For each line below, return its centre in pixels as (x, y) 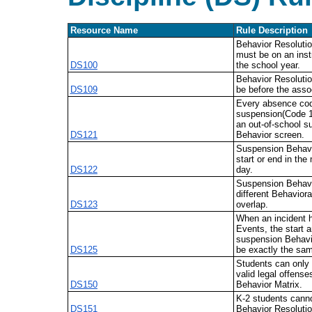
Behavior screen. (270, 135)
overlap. (252, 205)
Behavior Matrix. (269, 285)
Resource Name (104, 31)
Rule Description (272, 31)
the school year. (268, 65)
